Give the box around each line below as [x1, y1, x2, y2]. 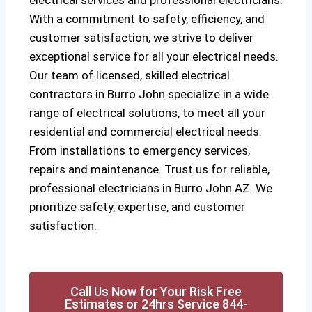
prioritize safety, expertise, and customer [29, 200, 245, 214]
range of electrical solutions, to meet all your [29, 106, 265, 120]
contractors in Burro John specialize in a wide [29, 87, 269, 101]
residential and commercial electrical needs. [29, 125, 262, 139]
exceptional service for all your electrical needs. [29, 49, 279, 63]
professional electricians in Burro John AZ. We [29, 181, 272, 195]
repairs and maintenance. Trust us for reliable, [29, 162, 270, 176]
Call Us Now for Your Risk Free [70, 284, 242, 299]
